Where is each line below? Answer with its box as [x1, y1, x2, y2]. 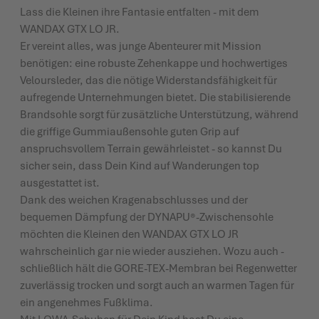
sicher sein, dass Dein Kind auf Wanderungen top [20, 158, 259, 173]
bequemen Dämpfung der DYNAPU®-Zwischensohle [20, 209, 273, 224]
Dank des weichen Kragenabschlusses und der [20, 192, 248, 207]
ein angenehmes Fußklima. [20, 295, 153, 310]
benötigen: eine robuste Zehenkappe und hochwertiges [20, 56, 288, 70]
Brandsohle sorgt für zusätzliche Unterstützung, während [20, 107, 298, 122]
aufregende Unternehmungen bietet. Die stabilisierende [20, 90, 291, 105]
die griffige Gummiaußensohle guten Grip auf [20, 124, 239, 139]
